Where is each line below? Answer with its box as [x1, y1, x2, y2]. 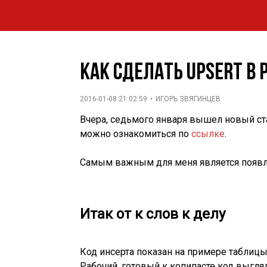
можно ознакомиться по [80, 128, 192, 140]
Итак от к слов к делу [80, 206, 226, 223]
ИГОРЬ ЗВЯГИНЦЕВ [156, 95, 221, 104]
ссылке [191, 128, 225, 140]
